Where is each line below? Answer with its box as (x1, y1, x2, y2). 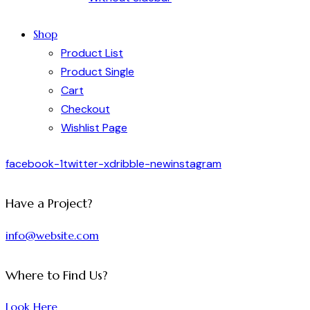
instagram (171, 156, 221, 172)
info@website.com (6, 228, 99, 242)
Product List (61, 45, 123, 60)
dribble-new (109, 156, 171, 172)
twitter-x (63, 156, 109, 172)
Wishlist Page (61, 120, 127, 135)
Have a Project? (6, 196, 92, 212)
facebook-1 (6, 156, 63, 172)
